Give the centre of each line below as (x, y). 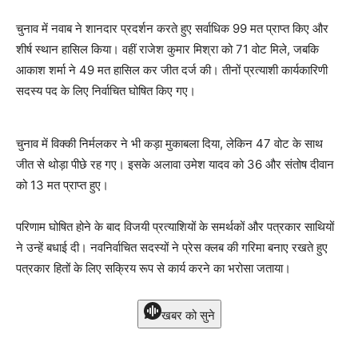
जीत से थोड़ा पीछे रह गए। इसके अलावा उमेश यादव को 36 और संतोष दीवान (175, 164)
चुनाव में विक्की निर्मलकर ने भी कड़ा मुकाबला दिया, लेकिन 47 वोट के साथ (169, 143)
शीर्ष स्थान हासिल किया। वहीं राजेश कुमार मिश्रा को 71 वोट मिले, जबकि (167, 49)
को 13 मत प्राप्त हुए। (62, 185)
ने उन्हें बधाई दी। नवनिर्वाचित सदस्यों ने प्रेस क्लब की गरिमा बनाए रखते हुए (172, 247)
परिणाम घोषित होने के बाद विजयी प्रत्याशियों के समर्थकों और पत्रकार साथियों (175, 226)
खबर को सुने (188, 315)
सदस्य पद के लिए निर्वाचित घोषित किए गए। (106, 90)
